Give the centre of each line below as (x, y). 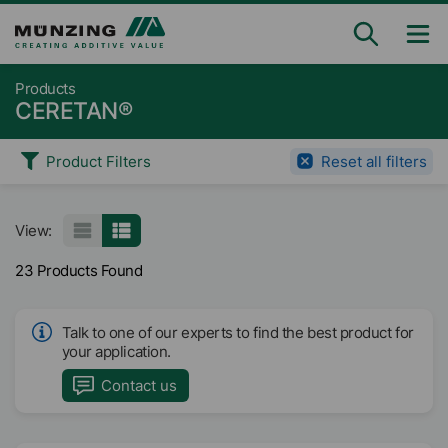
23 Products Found (79, 270)
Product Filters (99, 161)
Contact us (139, 385)
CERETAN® (74, 111)
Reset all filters (374, 161)
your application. (116, 351)
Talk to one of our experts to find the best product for (237, 332)
